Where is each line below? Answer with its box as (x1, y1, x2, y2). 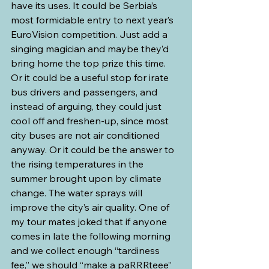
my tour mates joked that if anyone (11, 215, 169, 228)
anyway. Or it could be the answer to (11, 143, 177, 156)
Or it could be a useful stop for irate (11, 71, 171, 83)
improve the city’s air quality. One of (11, 201, 172, 213)
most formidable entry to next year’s (11, 13, 176, 26)
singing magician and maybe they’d (11, 42, 171, 55)
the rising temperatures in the (11, 157, 146, 170)
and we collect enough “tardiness (11, 244, 162, 256)
